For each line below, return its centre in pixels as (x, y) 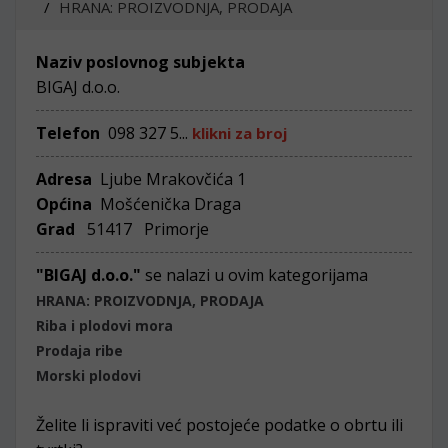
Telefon (68, 133)
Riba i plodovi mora (104, 325)
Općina (64, 204)
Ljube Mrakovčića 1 (171, 179)
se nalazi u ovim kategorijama (256, 275)
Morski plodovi (88, 375)
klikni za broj (239, 133)
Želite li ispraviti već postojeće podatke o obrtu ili (219, 425)
